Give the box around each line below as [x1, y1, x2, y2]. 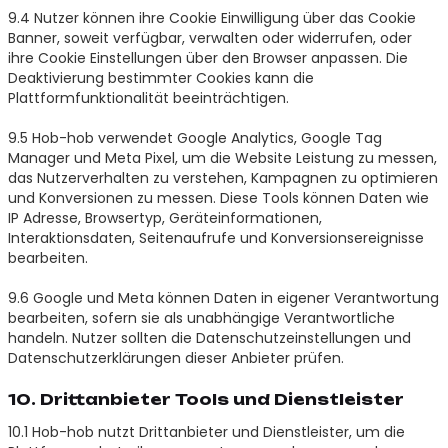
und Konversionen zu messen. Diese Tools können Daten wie [7, 187, 429, 208]
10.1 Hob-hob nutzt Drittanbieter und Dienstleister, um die [7, 421, 405, 442]
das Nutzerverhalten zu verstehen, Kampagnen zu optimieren [7, 167, 438, 188]
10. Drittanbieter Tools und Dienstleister [7, 389, 404, 409]
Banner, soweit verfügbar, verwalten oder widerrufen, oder [7, 27, 412, 48]
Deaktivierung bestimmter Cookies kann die [7, 67, 314, 88]
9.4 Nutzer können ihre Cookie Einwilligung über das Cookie [7, 7, 416, 28]
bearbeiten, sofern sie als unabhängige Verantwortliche [7, 307, 395, 328]
